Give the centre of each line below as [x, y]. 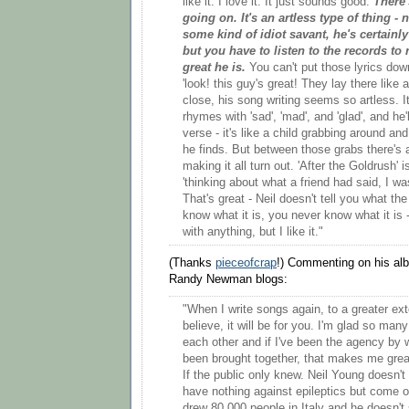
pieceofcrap [246, 262]
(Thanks [192, 262]
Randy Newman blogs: [228, 279]
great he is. [214, 68]
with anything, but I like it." [253, 232]
